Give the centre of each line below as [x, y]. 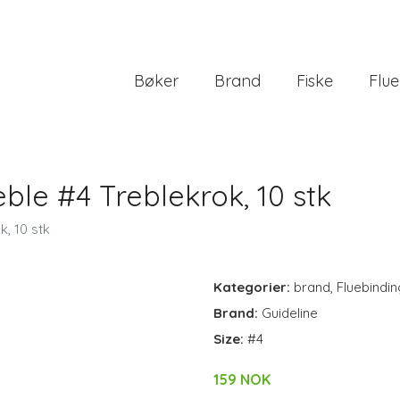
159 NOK [242, 379]
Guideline [290, 313]
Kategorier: [252, 287]
